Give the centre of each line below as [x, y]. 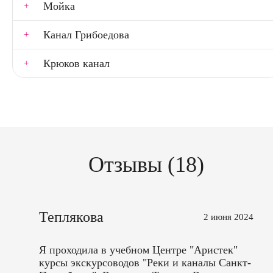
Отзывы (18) [146, 165]
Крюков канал [76, 63]
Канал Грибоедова [86, 35]
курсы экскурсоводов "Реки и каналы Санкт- [145, 263]
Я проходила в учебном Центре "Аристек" [138, 250]
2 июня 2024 [229, 217]
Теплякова [71, 217]
